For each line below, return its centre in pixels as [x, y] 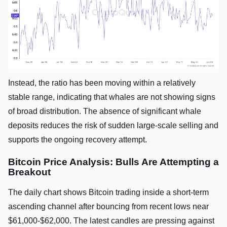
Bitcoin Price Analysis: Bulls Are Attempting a [113, 162]
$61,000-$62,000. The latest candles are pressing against [111, 221]
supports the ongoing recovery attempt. [78, 140]
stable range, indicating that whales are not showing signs [112, 97]
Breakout [29, 172]
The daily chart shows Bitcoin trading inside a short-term [108, 193]
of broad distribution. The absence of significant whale [105, 111]
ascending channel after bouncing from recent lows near [108, 207]
